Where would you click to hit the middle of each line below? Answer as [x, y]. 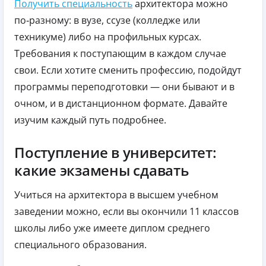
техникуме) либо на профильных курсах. [108, 37]
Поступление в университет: [115, 152]
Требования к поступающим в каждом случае [120, 53]
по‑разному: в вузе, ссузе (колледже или [107, 20]
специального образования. [80, 244]
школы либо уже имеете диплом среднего [112, 228]
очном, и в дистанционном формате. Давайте [121, 103]
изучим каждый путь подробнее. [90, 120]
